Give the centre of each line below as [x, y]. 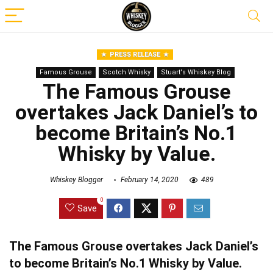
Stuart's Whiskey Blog [196, 72]
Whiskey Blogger [76, 180]
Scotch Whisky [126, 72]
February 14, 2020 [149, 180]
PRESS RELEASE [135, 55]
